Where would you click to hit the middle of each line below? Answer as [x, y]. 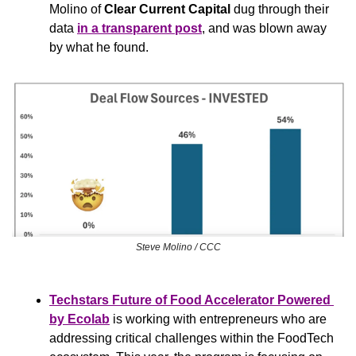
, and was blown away [264, 28]
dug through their [280, 9]
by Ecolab [79, 319]
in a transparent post [139, 28]
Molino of [77, 9]
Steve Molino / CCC [178, 247]
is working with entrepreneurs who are [218, 319]
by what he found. [99, 47]
